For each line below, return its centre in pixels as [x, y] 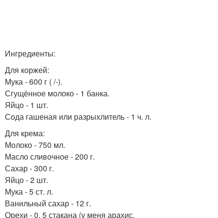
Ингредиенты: [30, 53]
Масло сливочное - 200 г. [50, 156]
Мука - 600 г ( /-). [34, 82]
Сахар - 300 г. [29, 168]
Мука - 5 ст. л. [29, 191]
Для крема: [25, 133]
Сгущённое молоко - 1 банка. [57, 93]
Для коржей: [27, 70]
